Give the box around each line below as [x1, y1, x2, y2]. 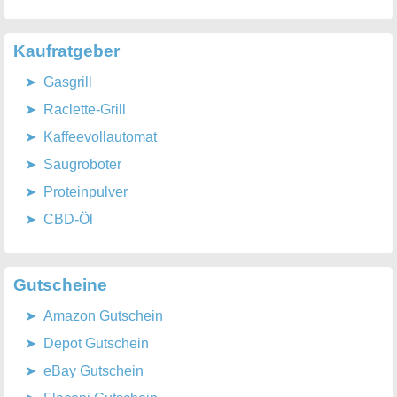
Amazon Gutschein [43, 308, 163, 323]
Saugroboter [43, 157, 121, 172]
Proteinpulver [43, 184, 128, 199]
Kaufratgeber [13, 42, 120, 60]
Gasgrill [43, 74, 92, 90]
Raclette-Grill [43, 102, 126, 117]
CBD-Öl [43, 212, 93, 227]
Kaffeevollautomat [43, 129, 157, 144]
